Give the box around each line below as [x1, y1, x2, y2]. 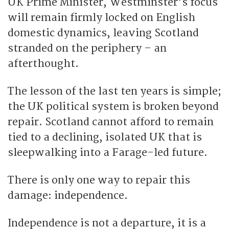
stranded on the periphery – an [8, 41, 167, 55]
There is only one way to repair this [8, 173, 190, 187]
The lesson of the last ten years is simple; [8, 84, 221, 98]
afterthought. [8, 57, 79, 70]
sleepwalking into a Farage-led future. [8, 146, 208, 159]
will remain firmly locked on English [8, 11, 195, 24]
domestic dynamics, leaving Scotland [8, 26, 199, 39]
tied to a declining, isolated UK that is [8, 130, 202, 144]
